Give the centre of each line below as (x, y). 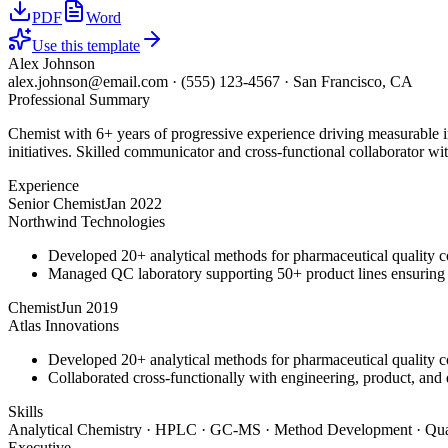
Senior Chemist (56, 203)
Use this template (86, 45)
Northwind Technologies (86, 221)
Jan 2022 (133, 203)
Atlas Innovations (63, 325)
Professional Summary (79, 99)
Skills (25, 411)
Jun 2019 (89, 307)
